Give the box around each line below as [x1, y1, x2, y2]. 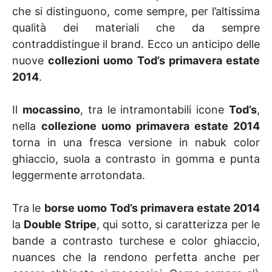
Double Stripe [24, 217, 97, 231]
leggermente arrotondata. [12, 168, 145, 182]
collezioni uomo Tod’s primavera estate [48, 53, 260, 67]
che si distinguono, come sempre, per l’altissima [12, 4, 260, 18]
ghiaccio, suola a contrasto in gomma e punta [12, 152, 260, 165]
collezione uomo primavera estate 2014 [41, 119, 260, 132]
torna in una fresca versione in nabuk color [12, 135, 260, 149]
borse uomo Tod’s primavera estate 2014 [44, 201, 260, 214]
